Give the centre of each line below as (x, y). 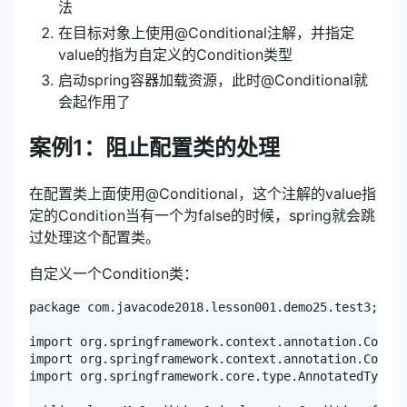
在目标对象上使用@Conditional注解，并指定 (206, 33)
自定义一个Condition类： (114, 274)
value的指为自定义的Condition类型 (175, 55)
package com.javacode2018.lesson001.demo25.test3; (203, 308)
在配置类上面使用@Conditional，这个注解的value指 (203, 194)
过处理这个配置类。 (94, 238)
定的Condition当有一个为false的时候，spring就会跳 (202, 216)
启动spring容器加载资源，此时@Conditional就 (213, 80)
